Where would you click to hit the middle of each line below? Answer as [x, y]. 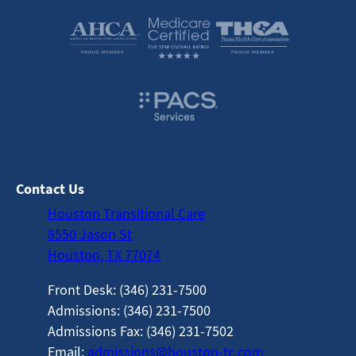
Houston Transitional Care [126, 214]
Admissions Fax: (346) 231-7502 [141, 331]
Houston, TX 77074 [104, 255]
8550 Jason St [90, 234]
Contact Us [50, 189]
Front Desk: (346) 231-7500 [127, 290]
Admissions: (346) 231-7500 [129, 311]
